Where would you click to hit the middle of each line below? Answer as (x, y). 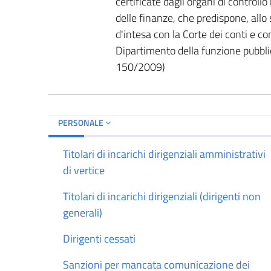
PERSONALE (82, 122)
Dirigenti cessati (99, 238)
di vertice (84, 170)
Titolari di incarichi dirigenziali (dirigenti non (162, 196)
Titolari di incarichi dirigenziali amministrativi (164, 154)
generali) (83, 212)
